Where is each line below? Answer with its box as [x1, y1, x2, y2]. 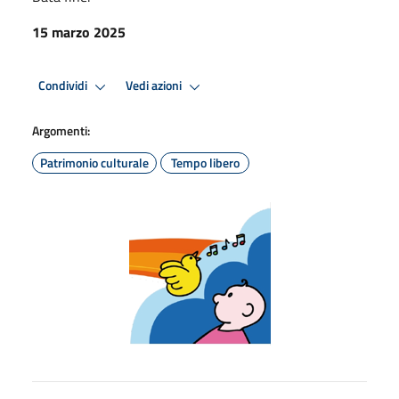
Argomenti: [32, 120, 90, 140]
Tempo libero [170, 152, 240, 172]
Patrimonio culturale [40, 152, 149, 172]
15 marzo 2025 [32, 20, 126, 43]
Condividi [38, 76, 90, 96]
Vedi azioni [126, 76, 184, 96]
